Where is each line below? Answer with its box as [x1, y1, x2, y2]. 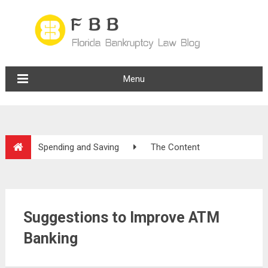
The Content [150, 142, 200, 153]
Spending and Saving [38, 142, 119, 153]
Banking [23, 230, 78, 247]
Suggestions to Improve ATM [23, 209, 220, 226]
